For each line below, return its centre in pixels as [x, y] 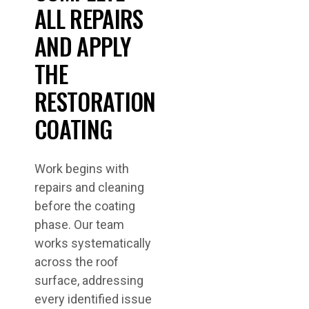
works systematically [93, 243]
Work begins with [82, 169]
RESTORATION [95, 101]
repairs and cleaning [89, 187]
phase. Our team [79, 225]
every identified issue [93, 299]
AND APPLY [82, 46]
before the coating [85, 206]
